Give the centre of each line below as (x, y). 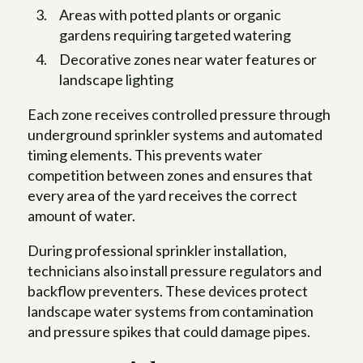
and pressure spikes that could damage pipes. (169, 332)
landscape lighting (117, 80)
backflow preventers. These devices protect (168, 291)
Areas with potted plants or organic (171, 15)
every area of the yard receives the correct (163, 196)
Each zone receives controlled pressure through (179, 115)
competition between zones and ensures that (171, 175)
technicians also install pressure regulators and (175, 271)
